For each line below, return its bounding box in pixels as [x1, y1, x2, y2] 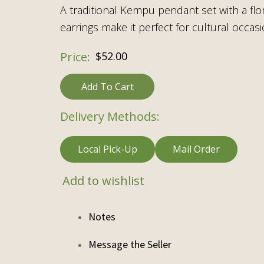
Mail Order [173, 142, 220, 156]
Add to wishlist [62, 172, 144, 189]
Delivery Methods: [60, 108, 160, 124]
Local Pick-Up [78, 142, 137, 156]
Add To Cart [81, 80, 134, 93]
